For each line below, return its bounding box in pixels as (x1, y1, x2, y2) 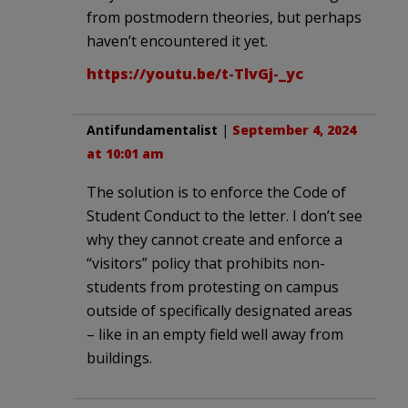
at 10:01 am (87, 145, 164, 163)
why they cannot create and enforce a (87, 229, 342, 250)
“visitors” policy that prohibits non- (87, 253, 325, 274)
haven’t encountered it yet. (87, 31, 268, 52)
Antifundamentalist (87, 121, 218, 139)
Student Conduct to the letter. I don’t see (87, 206, 362, 227)
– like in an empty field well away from (87, 324, 343, 345)
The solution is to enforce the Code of (87, 182, 346, 203)
